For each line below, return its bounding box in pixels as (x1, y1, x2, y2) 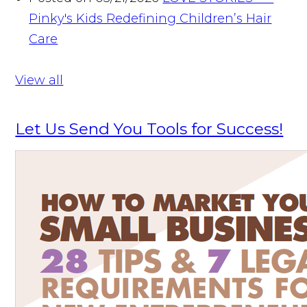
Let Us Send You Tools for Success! (15, 119, 284, 138)
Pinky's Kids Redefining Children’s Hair (29, 10, 272, 26)
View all (15, 72, 64, 88)
